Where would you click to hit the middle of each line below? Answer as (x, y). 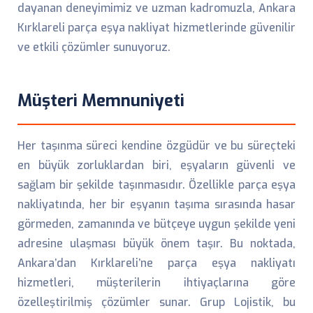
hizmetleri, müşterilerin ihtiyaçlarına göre (156, 283)
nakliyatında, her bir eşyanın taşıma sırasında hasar (156, 204)
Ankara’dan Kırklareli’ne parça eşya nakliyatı (156, 263)
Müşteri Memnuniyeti (101, 101)
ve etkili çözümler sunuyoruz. (94, 47)
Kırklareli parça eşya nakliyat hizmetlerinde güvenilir (156, 28)
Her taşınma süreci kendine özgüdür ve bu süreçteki (156, 146)
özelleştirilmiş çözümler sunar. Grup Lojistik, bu (156, 302)
